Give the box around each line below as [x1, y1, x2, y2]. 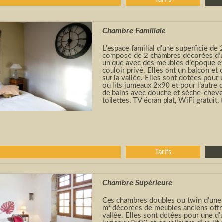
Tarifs [154, 148, 172, 156]
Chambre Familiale [102, 27, 166, 35]
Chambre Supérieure [102, 179, 172, 187]
